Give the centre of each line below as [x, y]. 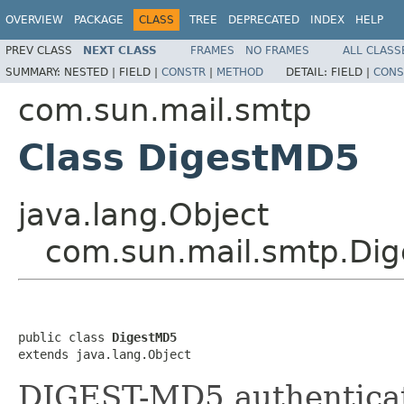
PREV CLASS [39, 50]
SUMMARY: [35, 72]
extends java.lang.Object [105, 354]
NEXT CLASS [120, 50]
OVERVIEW [34, 20]
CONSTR [184, 72]
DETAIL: [308, 72]
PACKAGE [99, 20]
